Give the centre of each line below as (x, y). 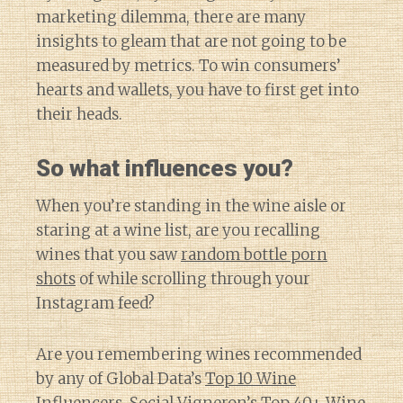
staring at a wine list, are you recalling (178, 230)
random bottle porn (254, 255)
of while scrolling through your (193, 279)
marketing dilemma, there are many (171, 17)
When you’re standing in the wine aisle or (191, 206)
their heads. (79, 114)
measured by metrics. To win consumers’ (188, 66)
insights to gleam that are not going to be (191, 41)
